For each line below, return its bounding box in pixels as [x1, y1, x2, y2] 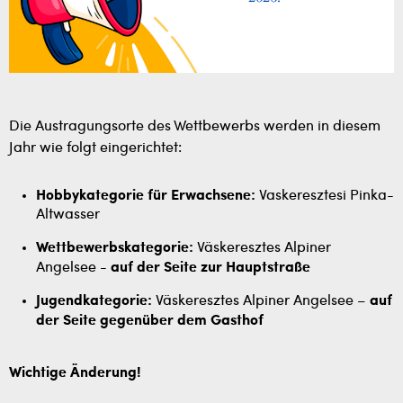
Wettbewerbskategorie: [36, 240, 193, 255]
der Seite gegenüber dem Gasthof [36, 313, 264, 328]
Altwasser [36, 207, 100, 222]
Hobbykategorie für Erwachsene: [36, 188, 255, 203]
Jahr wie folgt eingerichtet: [9, 140, 182, 156]
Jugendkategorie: [36, 293, 152, 309]
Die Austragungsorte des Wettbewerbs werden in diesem [9, 119, 381, 134]
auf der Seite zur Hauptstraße [111, 260, 310, 275]
